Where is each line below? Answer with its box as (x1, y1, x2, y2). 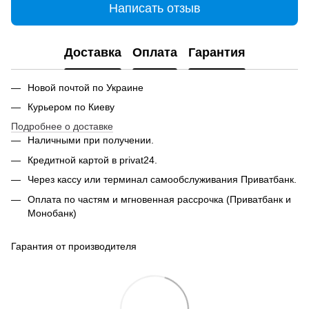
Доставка (63, 46, 121, 60)
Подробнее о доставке (11, 121, 113, 132)
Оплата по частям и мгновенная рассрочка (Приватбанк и (28, 193, 291, 205)
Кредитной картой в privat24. (28, 154, 157, 166)
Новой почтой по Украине (28, 81, 146, 93)
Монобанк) (28, 207, 77, 219)
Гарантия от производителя (11, 240, 137, 252)
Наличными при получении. (28, 134, 154, 146)
